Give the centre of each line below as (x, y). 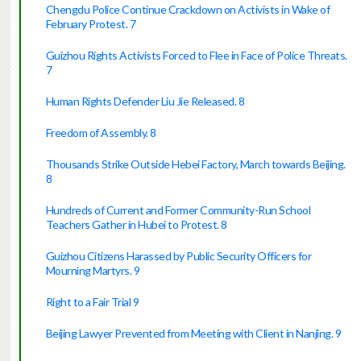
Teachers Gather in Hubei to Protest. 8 (136, 225)
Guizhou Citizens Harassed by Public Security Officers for (178, 256)
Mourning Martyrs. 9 (93, 271)
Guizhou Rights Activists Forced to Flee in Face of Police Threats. (196, 56)
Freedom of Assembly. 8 (101, 133)
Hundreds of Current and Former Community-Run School (178, 210)
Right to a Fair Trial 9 (92, 302)
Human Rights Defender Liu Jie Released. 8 (145, 102)
